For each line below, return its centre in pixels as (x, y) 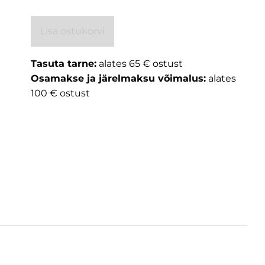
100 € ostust (61, 93)
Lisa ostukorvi (73, 31)
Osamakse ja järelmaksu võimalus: (119, 78)
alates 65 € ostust (141, 64)
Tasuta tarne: (64, 64)
